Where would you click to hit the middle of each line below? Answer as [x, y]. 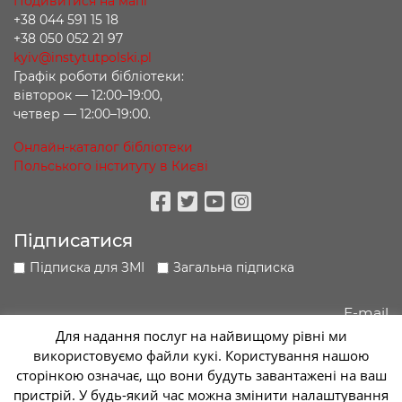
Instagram [299, 227]
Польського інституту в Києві [111, 166]
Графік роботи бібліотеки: [99, 76]
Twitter [226, 227]
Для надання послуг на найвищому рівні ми [201, 336]
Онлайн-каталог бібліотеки [103, 147]
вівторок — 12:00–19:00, [88, 95]
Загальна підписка [234, 267]
